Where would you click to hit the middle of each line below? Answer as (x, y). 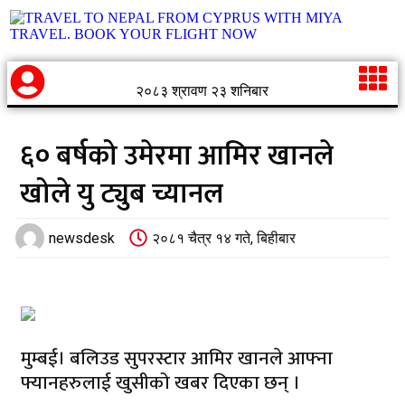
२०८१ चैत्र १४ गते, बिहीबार (224, 238)
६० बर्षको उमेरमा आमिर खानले (177, 156)
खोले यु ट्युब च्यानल (122, 194)
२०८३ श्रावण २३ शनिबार (202, 91)
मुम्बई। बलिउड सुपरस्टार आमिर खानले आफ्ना (177, 358)
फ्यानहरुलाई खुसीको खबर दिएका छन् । (160, 383)
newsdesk (82, 238)
